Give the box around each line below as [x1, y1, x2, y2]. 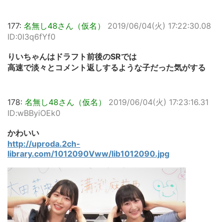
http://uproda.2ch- [7, 139, 80, 149]
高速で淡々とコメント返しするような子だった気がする [7, 62, 206, 73]
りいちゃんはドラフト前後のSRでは [7, 52, 137, 62]
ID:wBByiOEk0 [7, 108, 60, 118]
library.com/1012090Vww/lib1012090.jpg [7, 149, 169, 159]
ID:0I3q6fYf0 [7, 32, 55, 42]
